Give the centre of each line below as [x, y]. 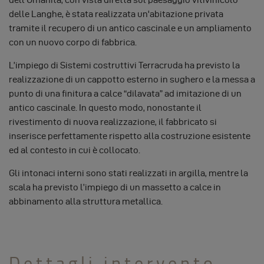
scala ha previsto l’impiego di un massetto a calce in [115, 187]
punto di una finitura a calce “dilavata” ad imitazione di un [125, 93]
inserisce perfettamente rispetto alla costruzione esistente [130, 136]
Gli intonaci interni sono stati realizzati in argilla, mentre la [128, 173]
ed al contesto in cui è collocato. [75, 150]
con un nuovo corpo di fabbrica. [73, 42]
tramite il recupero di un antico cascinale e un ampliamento [130, 28]
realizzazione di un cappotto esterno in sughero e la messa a [132, 79]
